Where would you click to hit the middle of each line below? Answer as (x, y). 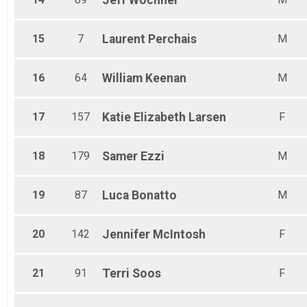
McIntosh (179, 235)
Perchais (172, 39)
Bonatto (154, 196)
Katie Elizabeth (144, 118)
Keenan (166, 78)
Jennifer (126, 235)
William (122, 78)
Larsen (207, 118)
